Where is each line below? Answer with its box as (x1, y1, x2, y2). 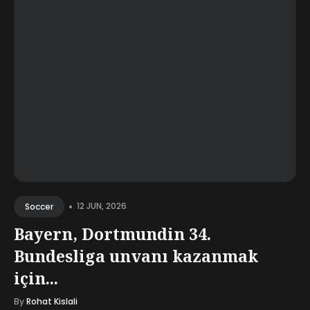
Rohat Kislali (26, 295, 77, 307)
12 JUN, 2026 (77, 200, 127, 212)
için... (14, 266, 58, 289)
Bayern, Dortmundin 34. (14, 222, 211, 245)
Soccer (25, 200, 53, 212)
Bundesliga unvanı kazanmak (14, 244, 258, 267)
